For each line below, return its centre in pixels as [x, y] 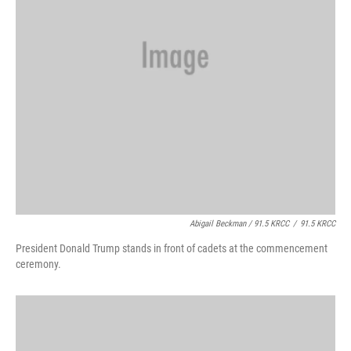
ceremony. [38, 264]
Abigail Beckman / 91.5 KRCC [239, 224]
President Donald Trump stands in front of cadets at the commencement [172, 248]
